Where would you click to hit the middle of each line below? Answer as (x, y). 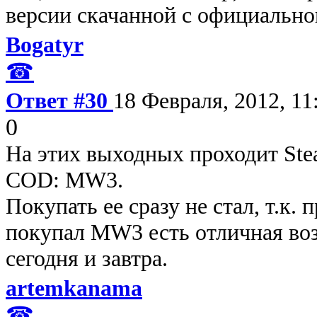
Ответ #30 (59, 100)
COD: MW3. (64, 179)
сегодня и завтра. (87, 258)
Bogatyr (45, 44)
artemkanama (74, 288)
